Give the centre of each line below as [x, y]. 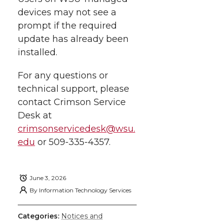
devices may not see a [67, 12]
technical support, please [74, 89]
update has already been [73, 39]
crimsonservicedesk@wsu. [76, 129]
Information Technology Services [85, 190]
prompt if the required [67, 25]
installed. [37, 52]
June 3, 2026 [48, 178]
